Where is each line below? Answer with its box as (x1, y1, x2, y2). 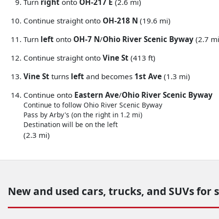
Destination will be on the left (23, 120, 118, 130)
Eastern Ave (74, 90, 119, 100)
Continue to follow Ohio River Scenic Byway (23, 100, 162, 110)
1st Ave (134, 71, 162, 82)
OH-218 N (103, 16, 138, 26)
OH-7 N (73, 34, 100, 44)
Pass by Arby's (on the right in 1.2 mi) (23, 110, 142, 120)
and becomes (84, 71, 134, 82)
